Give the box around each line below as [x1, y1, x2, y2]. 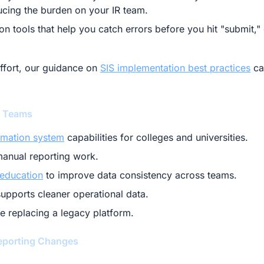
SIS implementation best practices [100, 62, 250, 74]
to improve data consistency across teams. [43, 169, 237, 181]
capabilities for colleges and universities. [64, 131, 248, 143]
